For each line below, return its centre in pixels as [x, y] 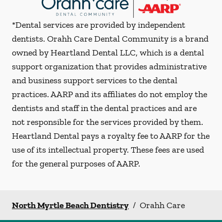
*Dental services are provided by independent [99, 25]
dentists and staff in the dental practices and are [104, 108]
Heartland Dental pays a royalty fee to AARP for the [111, 136]
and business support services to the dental [95, 81]
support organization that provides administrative [109, 67]
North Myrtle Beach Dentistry [70, 205]
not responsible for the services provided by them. [108, 122]
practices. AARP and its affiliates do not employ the [110, 94]
